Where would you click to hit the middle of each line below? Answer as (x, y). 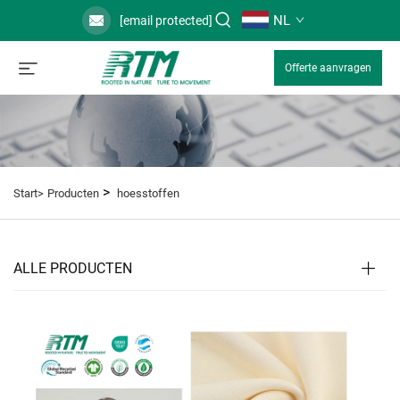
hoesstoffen (148, 194)
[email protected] (166, 21)
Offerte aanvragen (328, 68)
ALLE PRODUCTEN (73, 269)
